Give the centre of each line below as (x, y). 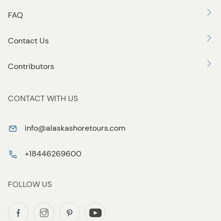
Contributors (31, 67)
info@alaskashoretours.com (75, 128)
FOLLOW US (30, 184)
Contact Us (28, 41)
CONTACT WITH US (43, 99)
